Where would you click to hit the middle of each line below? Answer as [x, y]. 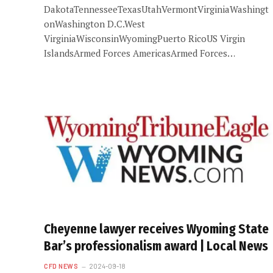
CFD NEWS [61, 266]
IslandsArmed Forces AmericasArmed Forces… [140, 53]
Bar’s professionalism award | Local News [156, 246]
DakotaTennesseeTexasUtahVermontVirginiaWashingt [156, 9]
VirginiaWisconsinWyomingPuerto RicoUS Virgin [144, 38]
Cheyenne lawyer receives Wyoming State [156, 229]
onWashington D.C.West [94, 23]
